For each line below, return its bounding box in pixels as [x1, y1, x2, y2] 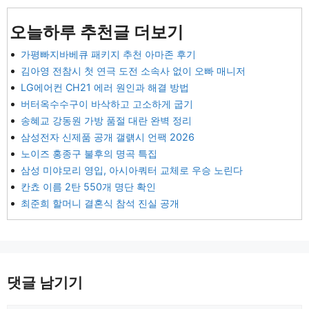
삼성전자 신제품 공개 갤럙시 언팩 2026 [21, 130, 195, 143]
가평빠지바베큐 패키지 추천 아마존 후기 [21, 48, 196, 60]
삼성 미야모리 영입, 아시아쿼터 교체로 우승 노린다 [21, 163, 243, 176]
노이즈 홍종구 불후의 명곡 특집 [21, 147, 157, 159]
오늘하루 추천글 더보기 [10, 21, 183, 42]
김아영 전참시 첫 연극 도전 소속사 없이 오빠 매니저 [21, 64, 246, 77]
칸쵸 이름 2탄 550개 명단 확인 [21, 180, 156, 192]
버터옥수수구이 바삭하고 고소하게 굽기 [21, 97, 193, 110]
